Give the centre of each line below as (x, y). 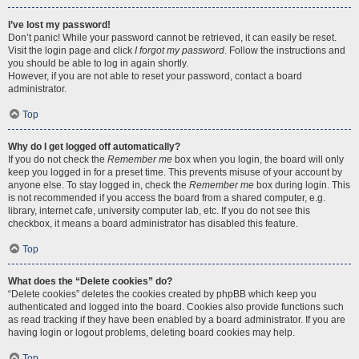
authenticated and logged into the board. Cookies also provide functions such (176, 307)
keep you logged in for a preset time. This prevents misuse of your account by (175, 172)
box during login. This (302, 185)
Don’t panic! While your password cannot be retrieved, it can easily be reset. (172, 38)
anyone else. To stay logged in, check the (99, 185)
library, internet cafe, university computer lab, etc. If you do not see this (159, 211)
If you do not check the (58, 159)
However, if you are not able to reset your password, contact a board (155, 76)
